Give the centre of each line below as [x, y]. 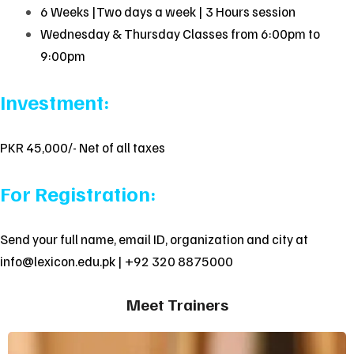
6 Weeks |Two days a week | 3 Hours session [168, 11]
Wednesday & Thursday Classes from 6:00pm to [180, 34]
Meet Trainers [177, 304]
